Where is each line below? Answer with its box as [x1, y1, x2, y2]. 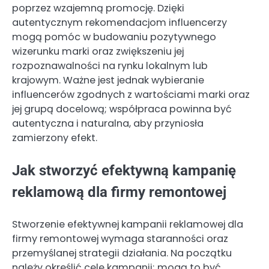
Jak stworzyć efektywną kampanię [12, 162, 236, 180]
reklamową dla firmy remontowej [12, 184, 226, 201]
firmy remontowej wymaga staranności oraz [12, 232, 228, 246]
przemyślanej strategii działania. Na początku [12, 246, 232, 261]
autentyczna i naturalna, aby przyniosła [12, 116, 204, 131]
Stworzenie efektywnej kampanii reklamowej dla [12, 217, 243, 232]
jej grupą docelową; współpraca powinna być [12, 102, 232, 116]
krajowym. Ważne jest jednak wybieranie [12, 73, 204, 88]
